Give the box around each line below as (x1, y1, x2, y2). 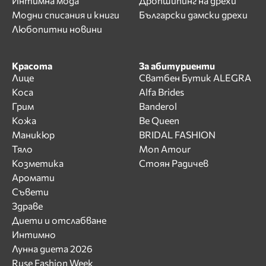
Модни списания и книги (12, 8, 119, 20)
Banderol (139, 100, 177, 112)
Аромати (12, 171, 55, 183)
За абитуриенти (139, 59, 215, 71)
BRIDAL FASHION (139, 128, 216, 140)
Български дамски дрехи (139, 8, 248, 20)
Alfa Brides (139, 85, 184, 97)
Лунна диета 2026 (12, 242, 93, 254)
